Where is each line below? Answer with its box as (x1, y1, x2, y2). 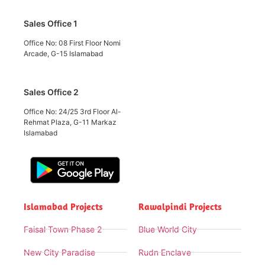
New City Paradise (24, 247, 95, 258)
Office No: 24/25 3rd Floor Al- (24, 106, 121, 116)
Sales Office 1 (24, 18, 77, 28)
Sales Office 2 (24, 86, 79, 97)
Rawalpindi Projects (138, 201, 222, 213)
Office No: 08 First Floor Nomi (24, 38, 121, 47)
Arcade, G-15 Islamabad (24, 49, 103, 58)
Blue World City (138, 224, 197, 235)
